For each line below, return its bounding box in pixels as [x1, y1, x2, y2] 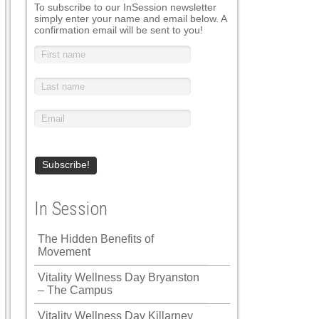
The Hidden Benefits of [38, 233, 154, 245]
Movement [38, 246, 90, 258]
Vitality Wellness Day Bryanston [38, 271, 199, 283]
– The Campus [38, 284, 113, 296]
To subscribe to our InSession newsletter [34, 1, 216, 13]
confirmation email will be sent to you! [34, 24, 203, 36]
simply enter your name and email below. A [34, 13, 226, 24]
